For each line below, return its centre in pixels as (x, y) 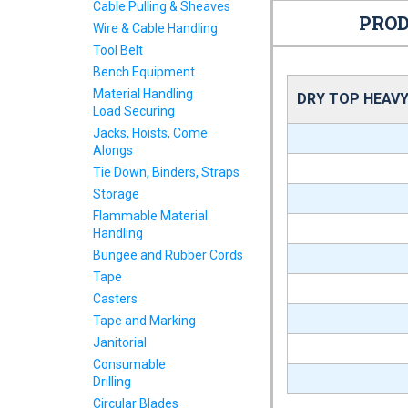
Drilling (112, 382)
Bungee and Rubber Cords (168, 255)
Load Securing (134, 111)
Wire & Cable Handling (155, 28)
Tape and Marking (144, 321)
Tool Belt (118, 50)
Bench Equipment (144, 72)
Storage (116, 194)
